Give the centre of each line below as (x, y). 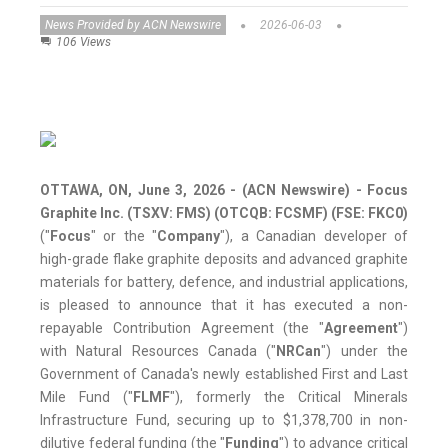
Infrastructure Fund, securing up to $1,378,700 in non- (224, 420)
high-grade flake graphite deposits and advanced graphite (224, 259)
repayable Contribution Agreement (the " (182, 328)
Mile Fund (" (86, 397)
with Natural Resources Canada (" (158, 351)
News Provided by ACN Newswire (133, 25)
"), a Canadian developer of (314, 236)
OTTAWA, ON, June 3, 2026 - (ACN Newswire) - (201, 190)
